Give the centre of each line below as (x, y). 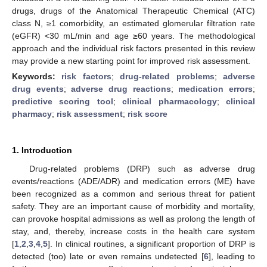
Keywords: (37, 76)
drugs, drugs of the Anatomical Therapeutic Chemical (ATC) (133, 10)
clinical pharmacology (170, 101)
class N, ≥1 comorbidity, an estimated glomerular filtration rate (133, 23)
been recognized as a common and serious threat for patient (133, 193)
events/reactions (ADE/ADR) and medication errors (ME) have (133, 181)
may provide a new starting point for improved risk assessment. (131, 60)
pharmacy (32, 114)
